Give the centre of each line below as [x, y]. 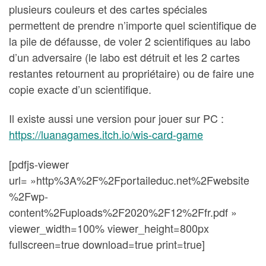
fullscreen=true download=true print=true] [107, 244]
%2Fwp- [28, 196]
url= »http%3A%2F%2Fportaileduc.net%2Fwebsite [129, 180]
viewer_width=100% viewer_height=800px [109, 228]
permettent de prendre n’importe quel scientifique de [133, 25]
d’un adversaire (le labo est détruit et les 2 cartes [124, 57]
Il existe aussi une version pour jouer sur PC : [116, 118]
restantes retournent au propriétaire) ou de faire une [132, 73]
